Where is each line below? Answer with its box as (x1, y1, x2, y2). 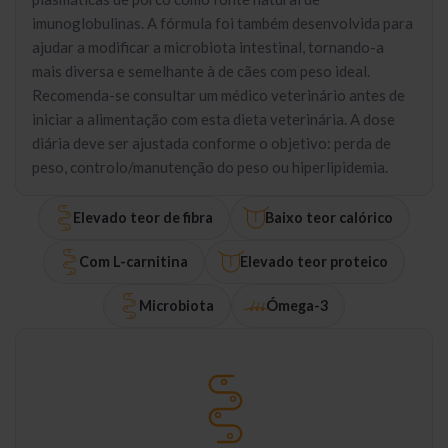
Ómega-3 (265, 297, 328, 314)
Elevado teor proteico (239, 253, 388, 270)
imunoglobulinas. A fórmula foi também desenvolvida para (32, 14, 413, 32)
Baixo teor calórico (265, 209, 394, 226)
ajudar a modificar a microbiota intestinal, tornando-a (32, 38, 384, 56)
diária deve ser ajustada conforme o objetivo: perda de (32, 134, 391, 152)
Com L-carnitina (78, 253, 188, 270)
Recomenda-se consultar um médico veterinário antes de (32, 86, 405, 104)
